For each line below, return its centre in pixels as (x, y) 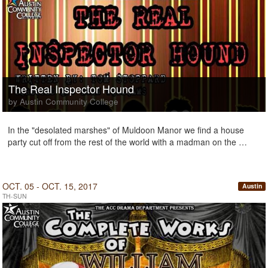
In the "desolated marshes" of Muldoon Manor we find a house (126, 130)
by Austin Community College (63, 101)
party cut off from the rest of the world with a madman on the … (127, 142)
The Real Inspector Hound (71, 89)
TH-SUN (15, 196)
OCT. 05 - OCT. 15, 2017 (50, 186)
